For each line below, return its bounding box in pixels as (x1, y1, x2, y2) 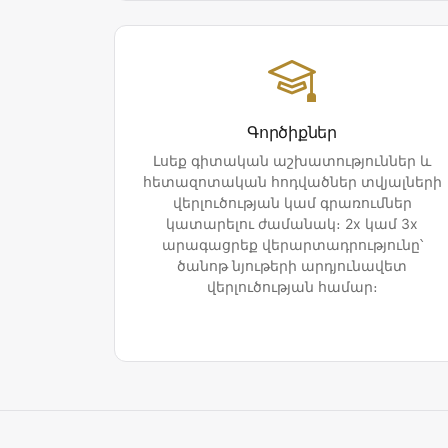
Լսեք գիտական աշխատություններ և (153, 152, 431, 170)
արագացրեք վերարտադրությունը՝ (161, 236, 423, 254)
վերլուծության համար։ (206, 278, 378, 296)
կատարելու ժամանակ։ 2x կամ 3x (166, 215, 418, 233)
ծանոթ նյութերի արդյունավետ (177, 257, 407, 275)
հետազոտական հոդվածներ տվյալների (142, 173, 442, 191)
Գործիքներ (247, 122, 337, 143)
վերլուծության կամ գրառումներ (172, 194, 412, 212)
